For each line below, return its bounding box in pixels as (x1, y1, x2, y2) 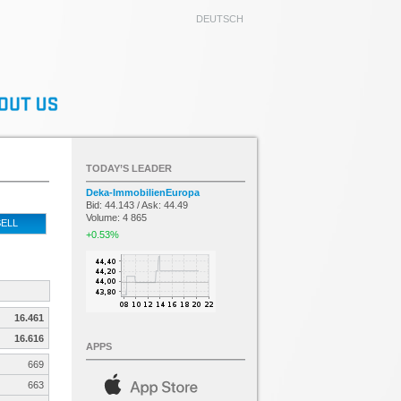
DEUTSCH (196, 13, 243, 24)
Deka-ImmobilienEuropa (86, 187, 200, 198)
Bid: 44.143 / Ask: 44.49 (86, 200, 188, 210)
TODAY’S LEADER (86, 163, 172, 174)
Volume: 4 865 (86, 212, 147, 223)
